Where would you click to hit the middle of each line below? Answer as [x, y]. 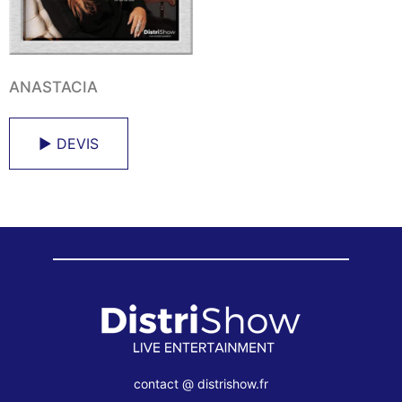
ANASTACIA [53, 87]
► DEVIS [69, 144]
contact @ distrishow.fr [201, 383]
